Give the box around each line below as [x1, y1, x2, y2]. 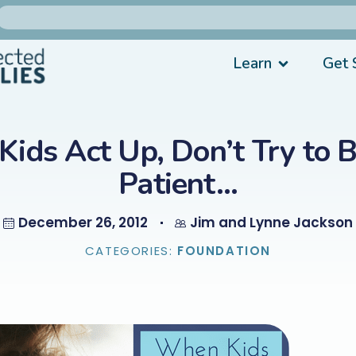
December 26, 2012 [18, 213, 148, 232]
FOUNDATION [177, 242, 272, 259]
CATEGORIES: [84, 242, 178, 259]
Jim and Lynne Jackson [190, 213, 353, 232]
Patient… [118, 164, 238, 204]
